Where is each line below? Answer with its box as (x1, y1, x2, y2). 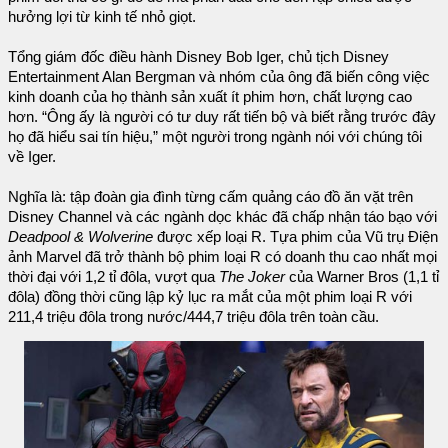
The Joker (219, 268, 285, 285)
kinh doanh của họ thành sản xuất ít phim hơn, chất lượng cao (8, 88, 412, 105)
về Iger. (8, 148, 56, 165)
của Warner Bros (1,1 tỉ (285, 268, 439, 285)
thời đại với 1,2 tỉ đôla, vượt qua (8, 268, 219, 285)
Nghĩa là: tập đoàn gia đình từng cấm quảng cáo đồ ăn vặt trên (8, 188, 413, 205)
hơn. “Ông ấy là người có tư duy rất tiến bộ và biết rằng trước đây (8, 108, 436, 125)
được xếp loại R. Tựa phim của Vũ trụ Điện (153, 228, 438, 245)
